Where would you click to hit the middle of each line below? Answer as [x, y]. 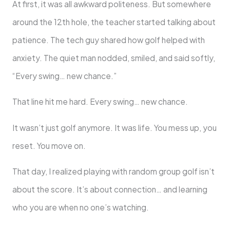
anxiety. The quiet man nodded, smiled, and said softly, [113, 57]
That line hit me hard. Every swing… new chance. [100, 102]
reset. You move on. [49, 145]
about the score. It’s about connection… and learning [110, 189]
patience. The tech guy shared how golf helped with [108, 40]
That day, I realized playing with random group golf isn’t [113, 171]
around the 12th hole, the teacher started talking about [114, 22]
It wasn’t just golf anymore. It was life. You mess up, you [114, 127]
